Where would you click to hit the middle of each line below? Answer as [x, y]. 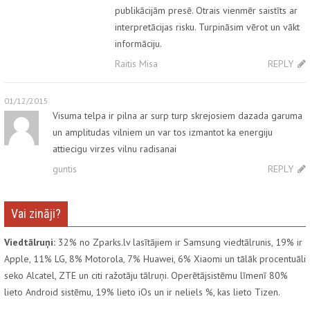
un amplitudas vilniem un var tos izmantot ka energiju [163, 133]
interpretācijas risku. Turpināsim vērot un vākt [207, 27]
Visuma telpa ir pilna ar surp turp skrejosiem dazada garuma [177, 116]
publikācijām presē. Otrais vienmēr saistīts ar [206, 11]
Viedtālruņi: [30, 243]
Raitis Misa [136, 64]
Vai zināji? [36, 214]
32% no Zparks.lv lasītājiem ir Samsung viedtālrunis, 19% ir [179, 243]
